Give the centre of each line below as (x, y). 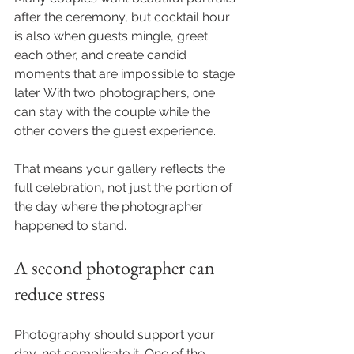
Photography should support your (116, 335)
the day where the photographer (110, 207)
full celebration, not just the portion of (125, 188)
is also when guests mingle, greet (113, 36)
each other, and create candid (102, 55)
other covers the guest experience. (115, 131)
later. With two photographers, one (116, 93)
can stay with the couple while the (114, 112)
